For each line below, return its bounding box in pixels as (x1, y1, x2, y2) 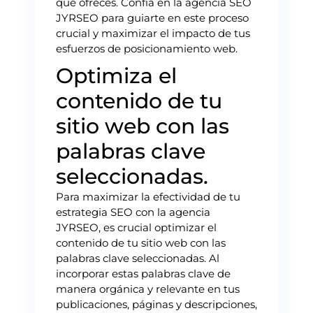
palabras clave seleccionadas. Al (56, 251, 219, 265)
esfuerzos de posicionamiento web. (56, 41, 238, 55)
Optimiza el (56, 62, 177, 89)
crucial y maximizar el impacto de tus (56, 26, 250, 40)
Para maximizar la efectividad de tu (56, 189, 240, 203)
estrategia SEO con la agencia (56, 205, 210, 219)
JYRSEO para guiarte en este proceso (56, 10, 249, 24)
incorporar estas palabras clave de (56, 266, 231, 280)
